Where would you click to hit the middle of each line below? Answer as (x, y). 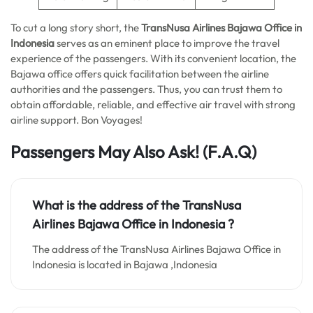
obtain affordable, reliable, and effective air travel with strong (153, 104)
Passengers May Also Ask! (105, 152)
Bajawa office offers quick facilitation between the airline (140, 74)
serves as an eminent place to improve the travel (168, 43)
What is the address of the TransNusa (137, 205)
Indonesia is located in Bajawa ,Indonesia (125, 264)
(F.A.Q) (228, 152)
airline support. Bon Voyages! (77, 120)
